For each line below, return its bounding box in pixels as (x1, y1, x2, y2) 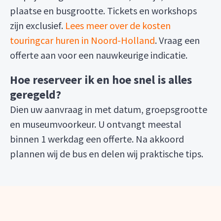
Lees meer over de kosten (65, 19, 171, 32)
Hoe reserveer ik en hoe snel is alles (10, 73, 192, 87)
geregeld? (10, 87, 61, 102)
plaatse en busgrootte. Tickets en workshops (10, 4, 197, 17)
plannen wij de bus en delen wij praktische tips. (10, 147, 203, 160)
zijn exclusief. (10, 19, 65, 32)
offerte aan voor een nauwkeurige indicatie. (10, 49, 187, 61)
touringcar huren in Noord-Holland (10, 34, 155, 46)
